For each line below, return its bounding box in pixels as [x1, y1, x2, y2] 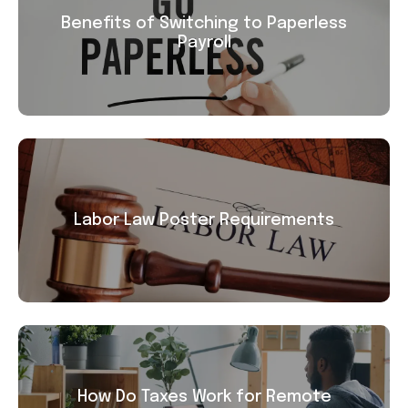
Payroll [177, 35, 231, 52]
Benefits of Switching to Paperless [61, 15, 347, 33]
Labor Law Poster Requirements [74, 211, 334, 229]
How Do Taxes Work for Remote [76, 389, 331, 406]
